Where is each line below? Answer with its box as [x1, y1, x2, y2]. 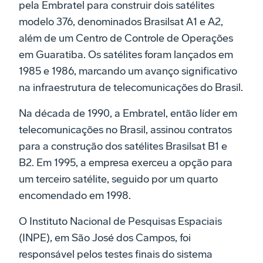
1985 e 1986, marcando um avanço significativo [19, 65, 237, 78]
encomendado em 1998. [19, 189, 133, 203]
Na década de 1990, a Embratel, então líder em [19, 107, 237, 120]
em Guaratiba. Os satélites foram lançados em [19, 48, 233, 62]
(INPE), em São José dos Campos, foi [19, 231, 191, 245]
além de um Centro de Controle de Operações [19, 32, 233, 45]
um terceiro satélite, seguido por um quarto [19, 173, 218, 186]
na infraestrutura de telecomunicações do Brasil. [19, 81, 243, 95]
